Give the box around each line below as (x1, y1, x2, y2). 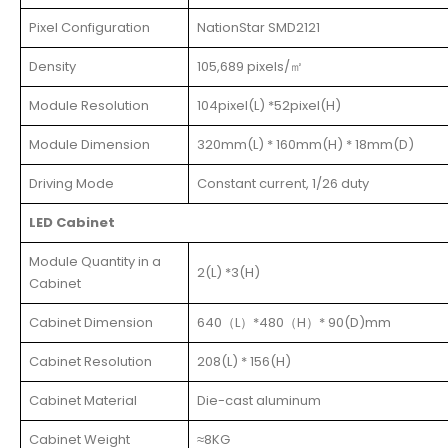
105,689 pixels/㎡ (197, 56, 303, 76)
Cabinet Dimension (29, 312, 153, 332)
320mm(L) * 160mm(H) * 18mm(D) (197, 134, 414, 154)
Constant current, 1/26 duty (197, 173, 369, 193)
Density (29, 56, 76, 76)
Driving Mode (29, 173, 114, 193)
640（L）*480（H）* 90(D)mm (197, 312, 391, 332)
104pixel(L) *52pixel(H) (197, 95, 341, 115)
